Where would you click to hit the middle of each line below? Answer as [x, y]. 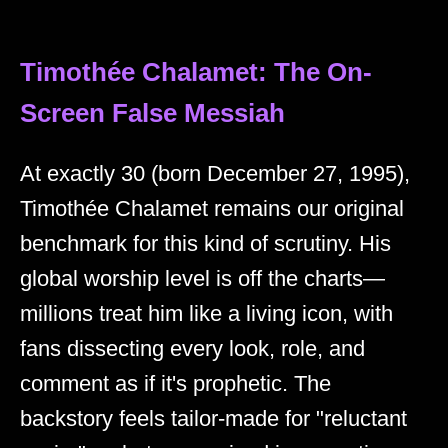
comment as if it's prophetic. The [175, 383]
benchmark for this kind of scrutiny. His [205, 243]
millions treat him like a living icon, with [206, 313]
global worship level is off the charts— [202, 278]
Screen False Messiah [152, 112]
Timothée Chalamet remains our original [212, 208]
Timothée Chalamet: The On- [196, 71]
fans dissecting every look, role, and [192, 348]
